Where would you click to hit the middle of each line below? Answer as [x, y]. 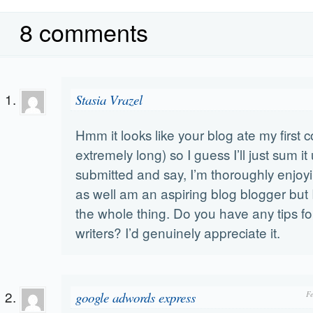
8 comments [84, 32]
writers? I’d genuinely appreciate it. [178, 232]
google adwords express [136, 297]
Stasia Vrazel [109, 100]
